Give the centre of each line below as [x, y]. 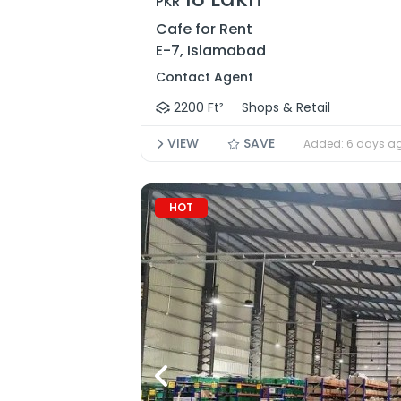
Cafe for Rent [204, 29]
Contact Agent [205, 77]
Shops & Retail [286, 107]
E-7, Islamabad [211, 51]
